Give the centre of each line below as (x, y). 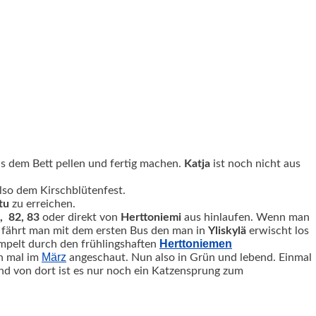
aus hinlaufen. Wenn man (245, 217)
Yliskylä (227, 230)
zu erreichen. (42, 203)
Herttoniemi (151, 217)
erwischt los (278, 230)
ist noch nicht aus (255, 163)
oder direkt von (80, 217)
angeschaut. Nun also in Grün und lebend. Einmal (189, 257)
